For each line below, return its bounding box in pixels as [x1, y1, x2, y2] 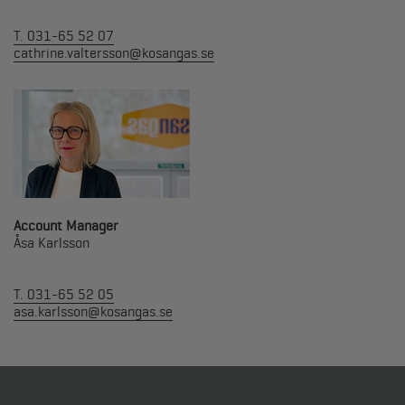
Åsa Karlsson [14, 234, 89, 251]
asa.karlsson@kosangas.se [14, 303, 173, 320]
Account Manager [14, 217, 118, 234]
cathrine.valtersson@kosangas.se [14, 45, 214, 62]
